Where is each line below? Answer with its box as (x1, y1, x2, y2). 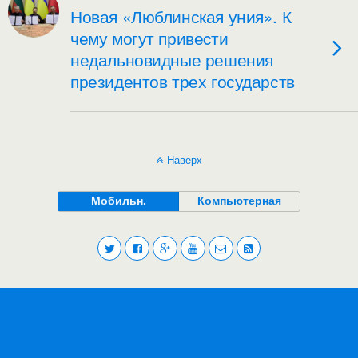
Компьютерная (197, 192, 282, 208)
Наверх (166, 152, 202, 167)
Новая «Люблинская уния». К (70, 4, 292, 28)
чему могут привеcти (70, 26, 229, 50)
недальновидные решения (70, 47, 273, 71)
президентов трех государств (70, 69, 295, 93)
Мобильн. (90, 192, 146, 208)
